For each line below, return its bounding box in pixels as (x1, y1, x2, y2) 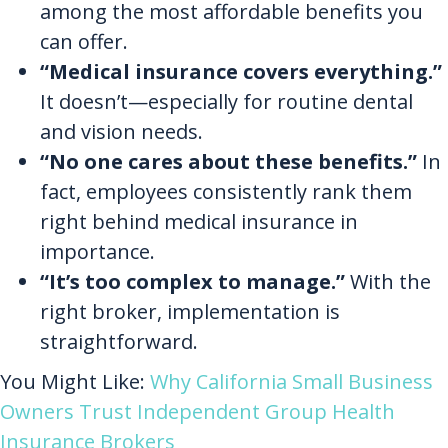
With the (345, 268, 431, 296)
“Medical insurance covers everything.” (40, 58, 442, 86)
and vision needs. (40, 118, 203, 146)
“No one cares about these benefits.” (40, 148, 417, 176)
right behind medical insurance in (40, 208, 358, 236)
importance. (40, 238, 155, 266)
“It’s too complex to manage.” (40, 268, 345, 296)
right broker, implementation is (40, 298, 340, 326)
